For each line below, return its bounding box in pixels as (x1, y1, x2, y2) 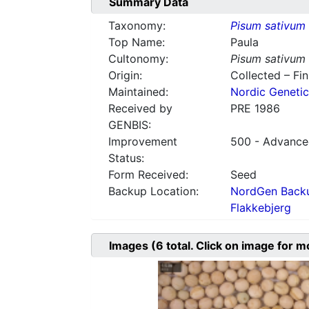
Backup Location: (108, 184, 199, 199)
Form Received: (108, 168, 188, 182)
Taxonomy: (108, 19, 166, 33)
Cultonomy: (108, 52, 168, 66)
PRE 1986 (230, 101, 280, 116)
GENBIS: (108, 118, 151, 132)
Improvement (108, 134, 177, 149)
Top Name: (108, 35, 165, 50)
